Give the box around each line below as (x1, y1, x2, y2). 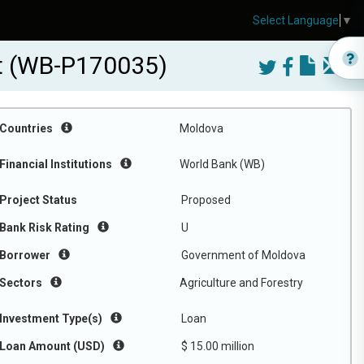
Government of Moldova (181, 249, 305, 262)
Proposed (181, 193, 231, 206)
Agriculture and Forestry (180, 276, 303, 289)
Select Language (253, 14, 339, 28)
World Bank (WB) (180, 158, 265, 171)
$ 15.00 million (181, 340, 254, 353)
